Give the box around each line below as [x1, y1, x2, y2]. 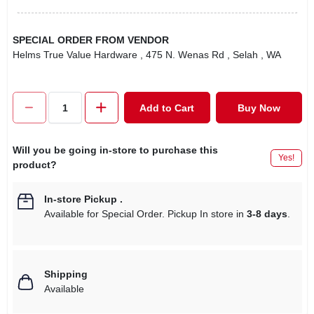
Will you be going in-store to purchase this [12, 144, 218, 156]
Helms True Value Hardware [12, 49, 137, 60]
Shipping [43, 268, 88, 280]
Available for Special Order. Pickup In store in [43, 208, 247, 219]
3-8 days [246, 208, 287, 219]
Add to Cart [139, 102, 194, 114]
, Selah [226, 49, 258, 60]
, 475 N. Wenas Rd [139, 49, 224, 60]
